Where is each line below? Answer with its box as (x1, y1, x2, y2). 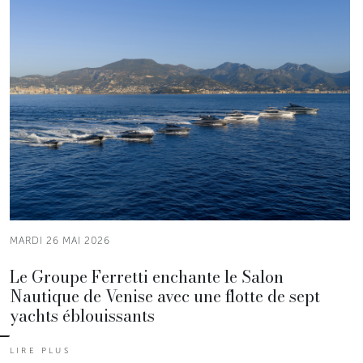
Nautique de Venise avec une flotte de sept (10, 283, 320, 309)
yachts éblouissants (10, 302, 155, 328)
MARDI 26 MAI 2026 (10, 234, 110, 246)
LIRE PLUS (10, 345, 70, 356)
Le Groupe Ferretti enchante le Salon (10, 263, 284, 289)
